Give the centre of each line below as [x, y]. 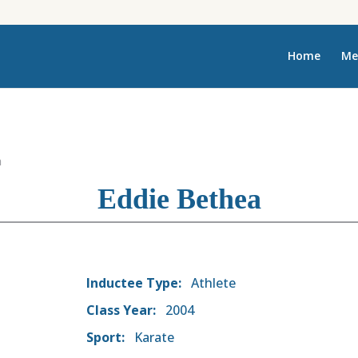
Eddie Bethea [179, 199]
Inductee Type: [134, 283]
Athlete [212, 283]
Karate [153, 338]
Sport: [105, 338]
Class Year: [121, 310]
